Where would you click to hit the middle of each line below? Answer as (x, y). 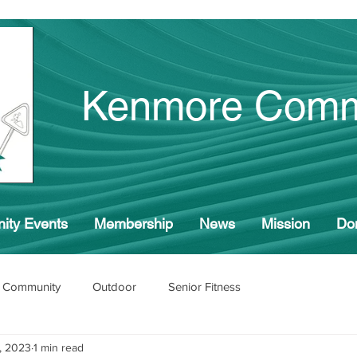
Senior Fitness (204, 286)
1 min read (59, 347)
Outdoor (114, 286)
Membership (133, 224)
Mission (286, 224)
